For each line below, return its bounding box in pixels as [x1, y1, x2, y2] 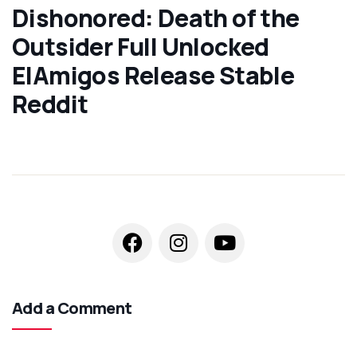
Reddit [12, 87, 88, 120]
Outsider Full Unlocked [12, 29, 269, 63]
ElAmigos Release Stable [12, 58, 295, 92]
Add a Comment [12, 296, 132, 319]
